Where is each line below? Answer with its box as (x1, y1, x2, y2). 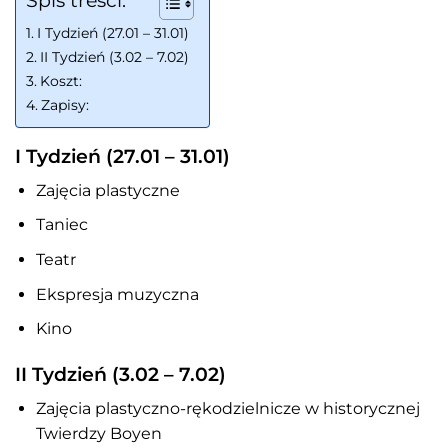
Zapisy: (40, 96, 89, 115)
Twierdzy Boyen (35, 423, 162, 443)
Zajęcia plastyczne (35, 180, 180, 200)
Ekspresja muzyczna (35, 284, 199, 304)
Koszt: (39, 72, 82, 91)
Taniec (35, 215, 88, 235)
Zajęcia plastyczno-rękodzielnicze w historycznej (35, 398, 420, 418)
